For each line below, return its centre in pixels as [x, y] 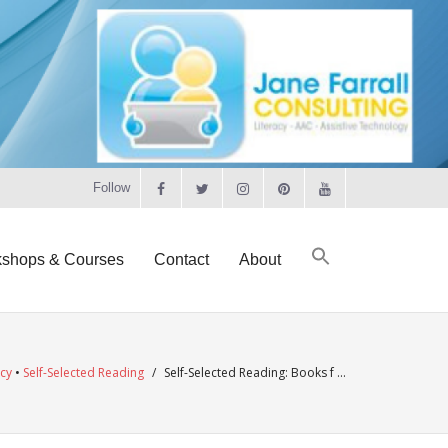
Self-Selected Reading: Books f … [255, 372]
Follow [111, 187]
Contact [181, 259]
